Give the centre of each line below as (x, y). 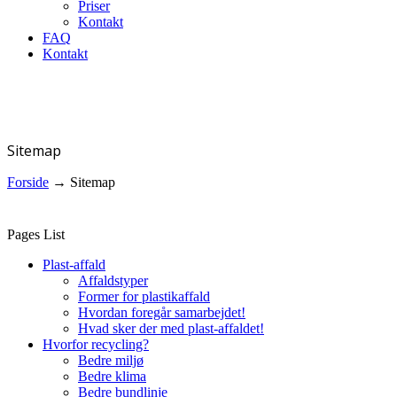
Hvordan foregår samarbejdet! (162, 312)
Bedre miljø (111, 360)
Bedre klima (112, 376)
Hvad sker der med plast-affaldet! (171, 328)
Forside (28, 182)
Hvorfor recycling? (96, 344)
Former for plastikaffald (144, 296)
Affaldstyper (113, 280)
